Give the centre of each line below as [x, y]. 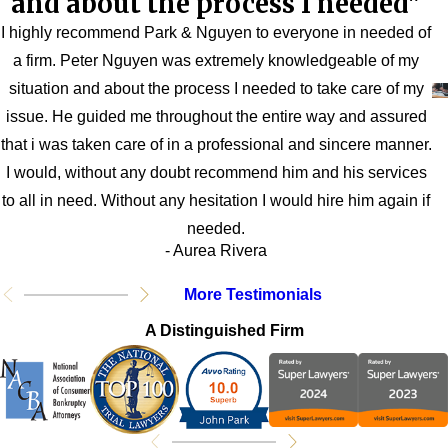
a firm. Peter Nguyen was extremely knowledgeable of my [216, 61]
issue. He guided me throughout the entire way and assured [216, 117]
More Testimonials [253, 295]
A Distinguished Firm [224, 330]
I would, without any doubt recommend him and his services [216, 173]
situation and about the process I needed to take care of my [216, 89]
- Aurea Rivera [216, 251]
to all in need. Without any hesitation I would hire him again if [216, 201]
